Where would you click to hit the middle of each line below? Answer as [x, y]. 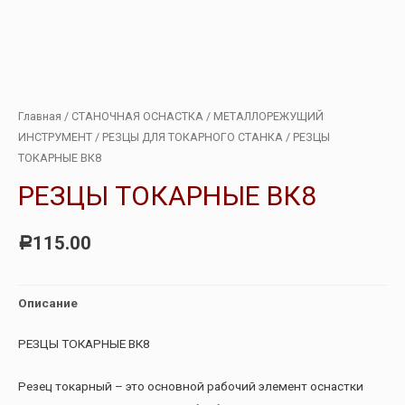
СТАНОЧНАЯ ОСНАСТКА [137, 117]
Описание [48, 302]
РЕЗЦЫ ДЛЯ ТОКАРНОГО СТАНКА [193, 137]
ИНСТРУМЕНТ [55, 137]
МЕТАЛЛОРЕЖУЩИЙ [268, 117]
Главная [40, 117]
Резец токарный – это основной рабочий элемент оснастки [191, 386]
